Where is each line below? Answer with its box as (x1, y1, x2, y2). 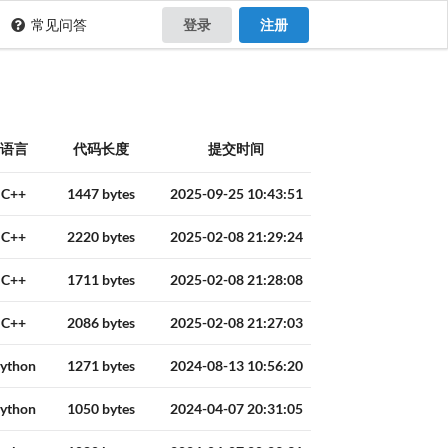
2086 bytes (66, 314, 135, 332)
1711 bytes (66, 271, 135, 289)
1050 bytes (66, 400, 135, 418)
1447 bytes (66, 185, 135, 203)
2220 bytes (66, 228, 135, 246)
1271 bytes (66, 357, 135, 375)
